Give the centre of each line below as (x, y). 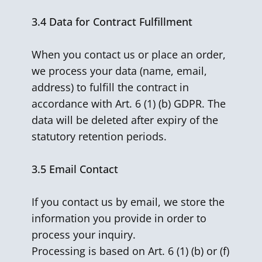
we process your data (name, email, (119, 71)
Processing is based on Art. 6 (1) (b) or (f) (130, 251)
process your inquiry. (84, 235)
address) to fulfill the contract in (110, 87)
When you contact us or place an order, (129, 54)
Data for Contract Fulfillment (121, 22)
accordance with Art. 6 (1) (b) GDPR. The (129, 104)
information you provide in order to (119, 218)
